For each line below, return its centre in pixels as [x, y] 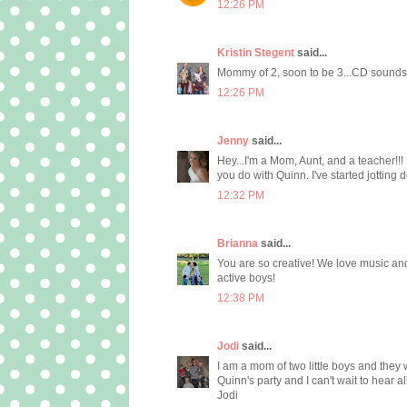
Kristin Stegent [256, 53]
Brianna [238, 244]
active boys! [246, 278]
